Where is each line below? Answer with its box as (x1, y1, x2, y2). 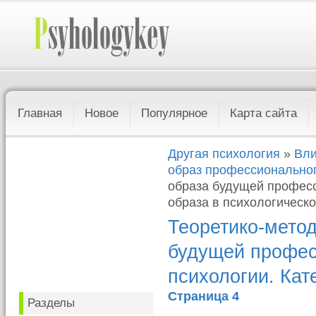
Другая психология (168, 147, 281, 161)
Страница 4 (168, 289, 240, 303)
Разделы (28, 296, 75, 310)
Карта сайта (230, 107, 298, 120)
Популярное (141, 107, 208, 120)
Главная (18, 107, 63, 120)
